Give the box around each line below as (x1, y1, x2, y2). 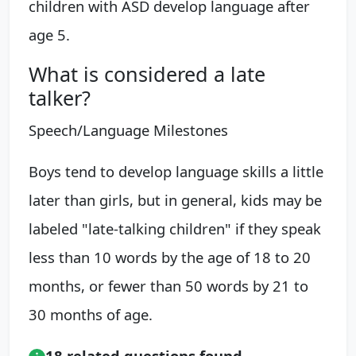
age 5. (29, 25, 70, 44)
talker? (29, 84, 91, 111)
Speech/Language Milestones (29, 120, 228, 140)
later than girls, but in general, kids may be (29, 190, 322, 210)
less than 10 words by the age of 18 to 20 (29, 247, 311, 267)
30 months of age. (29, 304, 153, 324)
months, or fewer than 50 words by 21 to (29, 276, 308, 296)
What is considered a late (29, 60, 265, 87)
